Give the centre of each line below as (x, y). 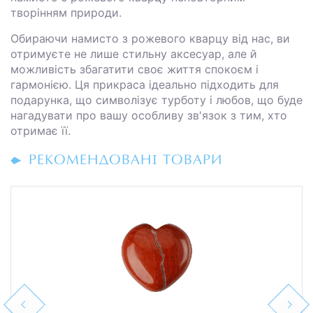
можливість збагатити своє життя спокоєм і (134, 69)
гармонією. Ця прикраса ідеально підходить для (145, 84)
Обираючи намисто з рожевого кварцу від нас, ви (150, 38)
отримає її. (41, 130)
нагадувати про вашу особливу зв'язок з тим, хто (149, 115)
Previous (26, 304)
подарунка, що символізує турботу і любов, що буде (156, 100)
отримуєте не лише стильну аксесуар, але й (134, 53)
